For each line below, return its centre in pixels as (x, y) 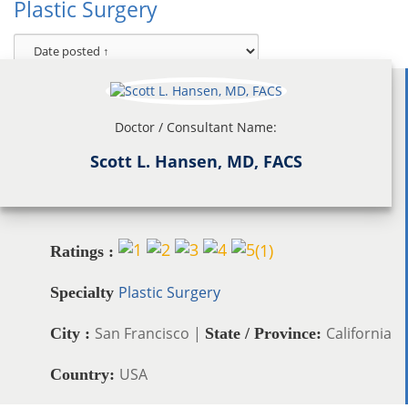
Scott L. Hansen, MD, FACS (196, 161)
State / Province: (265, 333)
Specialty (84, 292)
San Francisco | (150, 333)
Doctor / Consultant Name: (196, 127)
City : (72, 333)
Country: (85, 374)
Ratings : (82, 251)
